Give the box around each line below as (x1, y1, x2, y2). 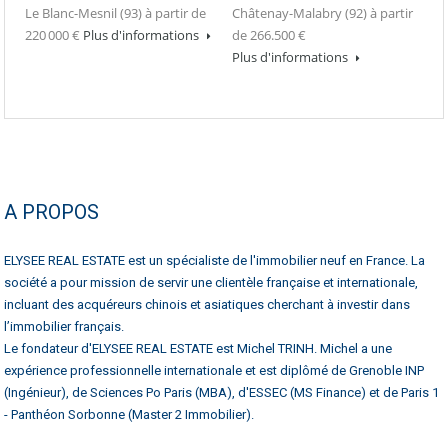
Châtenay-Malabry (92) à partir (232, 3, 413, 22)
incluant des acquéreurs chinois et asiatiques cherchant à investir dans (4, 296, 410, 312)
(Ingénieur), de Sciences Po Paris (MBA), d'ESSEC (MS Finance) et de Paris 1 (4, 384, 439, 400)
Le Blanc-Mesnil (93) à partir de (25, 3, 206, 22)
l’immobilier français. (4, 318, 124, 334)
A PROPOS (4, 199, 99, 224)
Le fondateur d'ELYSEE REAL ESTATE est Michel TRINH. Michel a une (4, 340, 392, 356)
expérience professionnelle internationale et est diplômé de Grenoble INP (4, 362, 424, 378)
